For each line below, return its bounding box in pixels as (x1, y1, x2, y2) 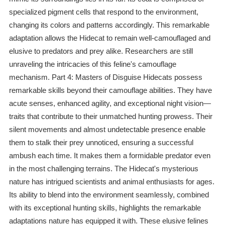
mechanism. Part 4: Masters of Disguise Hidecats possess (9, 73, 202, 82)
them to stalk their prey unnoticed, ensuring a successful (9, 138, 193, 147)
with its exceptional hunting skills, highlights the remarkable (9, 203, 201, 212)
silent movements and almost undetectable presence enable (9, 125, 205, 134)
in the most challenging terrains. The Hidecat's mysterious (9, 164, 198, 173)
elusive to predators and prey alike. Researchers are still (9, 47, 193, 56)
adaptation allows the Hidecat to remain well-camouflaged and (9, 34, 210, 43)
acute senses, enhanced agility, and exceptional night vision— (9, 99, 211, 108)
